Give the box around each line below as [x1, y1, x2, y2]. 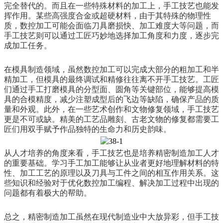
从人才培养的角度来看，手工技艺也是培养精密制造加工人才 [4, 148, 219, 157]
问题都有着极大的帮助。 [4, 188, 92, 197]
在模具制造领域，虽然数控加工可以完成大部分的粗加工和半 [4, 65, 219, 74]
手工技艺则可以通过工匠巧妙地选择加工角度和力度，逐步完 [4, 31, 219, 40]
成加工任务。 [4, 41, 52, 50]
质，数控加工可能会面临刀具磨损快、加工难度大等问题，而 [4, 21, 219, 30]
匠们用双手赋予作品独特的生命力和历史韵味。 [4, 124, 171, 133]
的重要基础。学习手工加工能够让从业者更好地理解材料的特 [4, 158, 219, 167]
